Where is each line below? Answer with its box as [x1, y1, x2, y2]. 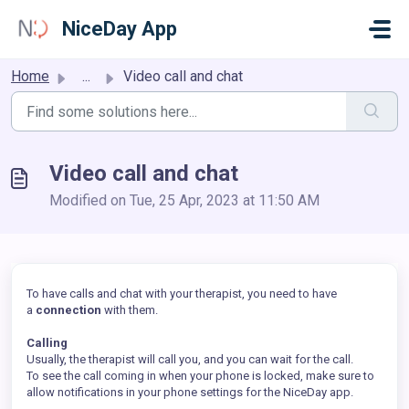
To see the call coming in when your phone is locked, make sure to [26, 369, 374, 383]
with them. [101, 303, 158, 317]
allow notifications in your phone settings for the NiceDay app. [26, 385, 353, 399]
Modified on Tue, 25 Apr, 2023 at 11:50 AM [49, 192, 320, 209]
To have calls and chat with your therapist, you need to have [26, 287, 337, 300]
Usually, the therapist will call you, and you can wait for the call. [26, 352, 353, 366]
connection [33, 303, 101, 317]
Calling [26, 336, 68, 350]
